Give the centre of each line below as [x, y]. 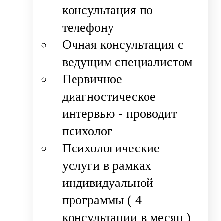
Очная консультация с [123, 45]
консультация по [108, 10]
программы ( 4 [102, 200]
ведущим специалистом [128, 62]
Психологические [111, 148]
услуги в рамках [107, 166]
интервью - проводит [120, 114]
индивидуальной [108, 183]
